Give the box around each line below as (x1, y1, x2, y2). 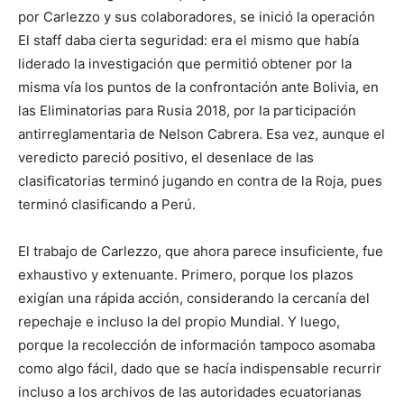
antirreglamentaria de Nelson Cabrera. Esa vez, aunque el (18, 125, 385, 143)
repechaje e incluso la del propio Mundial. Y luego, (18, 313, 340, 331)
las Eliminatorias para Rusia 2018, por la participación (18, 102, 356, 120)
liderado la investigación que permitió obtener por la (18, 55, 352, 73)
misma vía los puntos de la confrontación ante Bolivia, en (18, 78, 379, 96)
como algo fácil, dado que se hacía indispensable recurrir (18, 360, 381, 378)
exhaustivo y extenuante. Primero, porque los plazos (18, 266, 353, 284)
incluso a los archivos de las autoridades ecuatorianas (18, 383, 362, 401)
